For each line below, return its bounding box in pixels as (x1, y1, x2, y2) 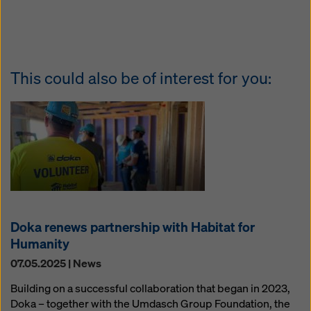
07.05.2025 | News (10, 255, 101, 271)
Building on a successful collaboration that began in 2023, (10, 280, 290, 296)
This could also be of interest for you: (10, 67, 271, 89)
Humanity (10, 235, 69, 252)
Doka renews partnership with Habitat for (10, 218, 255, 235)
